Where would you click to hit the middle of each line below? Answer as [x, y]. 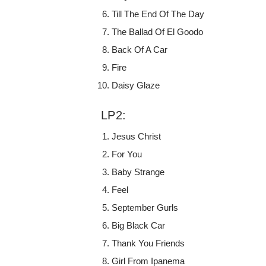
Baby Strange [138, 172]
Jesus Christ [137, 137]
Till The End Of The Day [158, 14]
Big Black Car [139, 226]
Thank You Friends [148, 243]
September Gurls [145, 208]
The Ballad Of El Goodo [158, 32]
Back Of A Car [140, 50]
